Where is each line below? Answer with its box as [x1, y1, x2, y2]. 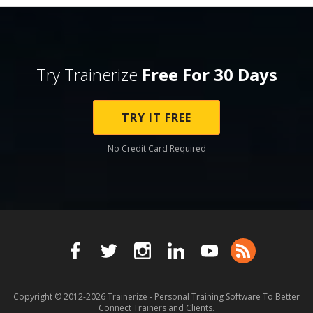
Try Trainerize [36, 63, 142, 86]
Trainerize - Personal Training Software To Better [108, 291, 300, 303]
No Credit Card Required [107, 143, 206, 154]
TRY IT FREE [122, 110, 191, 125]
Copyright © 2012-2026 [13, 291, 108, 303]
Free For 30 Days [141, 63, 277, 86]
